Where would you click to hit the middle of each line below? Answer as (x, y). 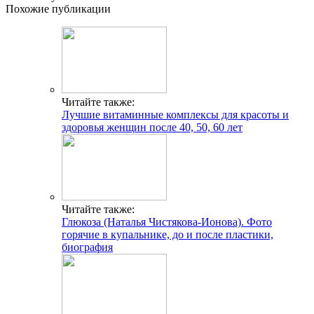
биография (87, 247)
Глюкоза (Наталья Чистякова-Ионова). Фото (167, 221)
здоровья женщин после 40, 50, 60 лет (152, 127)
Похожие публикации (58, 8)
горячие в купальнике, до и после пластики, (168, 234)
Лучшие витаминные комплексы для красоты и (175, 114)
